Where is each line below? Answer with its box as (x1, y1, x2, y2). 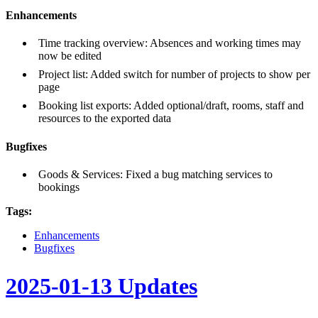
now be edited (38, 50, 102, 62)
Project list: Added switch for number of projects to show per (38, 68, 310, 81)
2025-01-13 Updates (6, 273, 197, 300)
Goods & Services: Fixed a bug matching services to (38, 168, 273, 180)
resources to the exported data (38, 112, 171, 125)
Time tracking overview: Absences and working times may (38, 37, 301, 50)
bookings (38, 180, 79, 193)
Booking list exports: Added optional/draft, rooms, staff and (38, 99, 304, 112)
